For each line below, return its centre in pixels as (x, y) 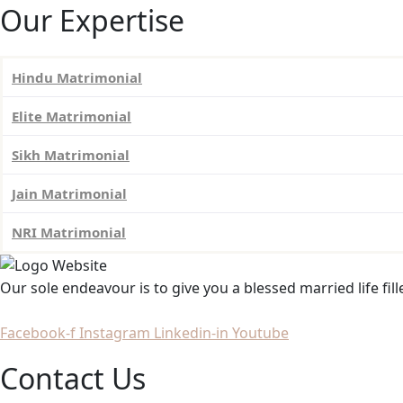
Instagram (115, 333)
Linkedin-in (191, 333)
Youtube (260, 333)
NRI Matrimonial (69, 232)
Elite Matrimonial (72, 116)
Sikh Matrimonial (71, 154)
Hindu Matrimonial (77, 77)
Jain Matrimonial (69, 193)
